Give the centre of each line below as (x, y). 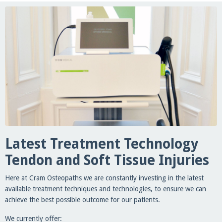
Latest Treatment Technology (102, 144)
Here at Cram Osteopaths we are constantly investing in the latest (104, 178)
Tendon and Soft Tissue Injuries (107, 160)
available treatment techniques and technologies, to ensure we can (106, 189)
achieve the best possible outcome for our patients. (83, 199)
